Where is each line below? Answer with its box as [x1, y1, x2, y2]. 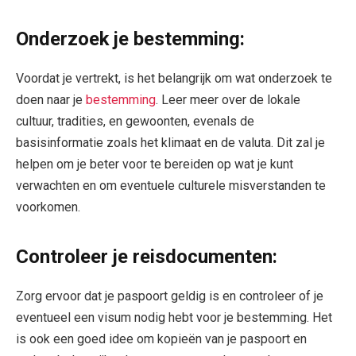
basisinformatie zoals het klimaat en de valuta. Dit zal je [16, 134, 325, 150]
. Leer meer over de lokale [156, 91, 300, 107]
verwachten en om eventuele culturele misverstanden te [16, 177, 326, 193]
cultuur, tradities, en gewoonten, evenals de [16, 113, 254, 129]
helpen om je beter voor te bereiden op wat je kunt [16, 156, 293, 172]
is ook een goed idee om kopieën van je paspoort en [16, 331, 307, 347]
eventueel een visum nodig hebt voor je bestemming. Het [16, 310, 332, 326]
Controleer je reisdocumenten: [16, 246, 277, 269]
